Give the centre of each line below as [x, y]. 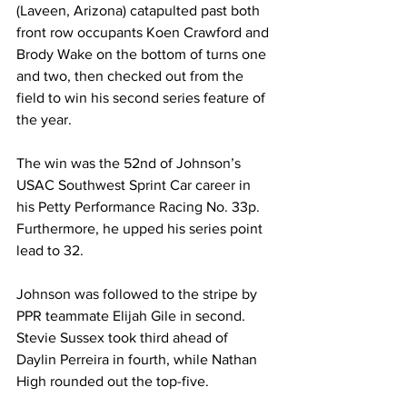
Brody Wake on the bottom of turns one [143, 55]
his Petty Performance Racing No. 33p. [140, 207]
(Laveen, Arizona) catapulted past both [140, 11]
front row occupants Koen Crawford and [144, 33]
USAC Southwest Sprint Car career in [135, 185]
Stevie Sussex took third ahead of [124, 338]
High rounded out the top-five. [113, 382]
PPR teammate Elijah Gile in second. [133, 316]
